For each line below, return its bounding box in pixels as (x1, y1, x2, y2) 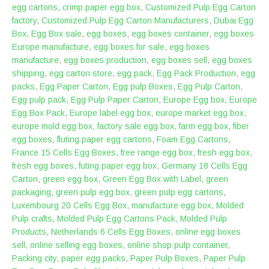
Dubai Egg (214, 16, 253, 25)
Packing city (12, 253, 56, 263)
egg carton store (49, 68, 112, 78)
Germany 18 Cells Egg (162, 161, 247, 171)
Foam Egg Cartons (157, 134, 228, 144)
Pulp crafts (12, 214, 52, 223)
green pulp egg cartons (134, 187, 223, 197)
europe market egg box (156, 108, 244, 118)
